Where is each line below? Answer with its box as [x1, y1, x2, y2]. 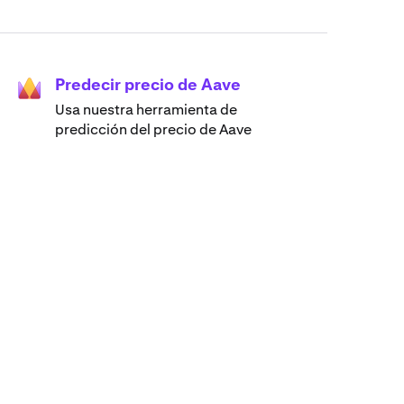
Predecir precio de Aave [55, 74, 241, 96]
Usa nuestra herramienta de [55, 100, 237, 120]
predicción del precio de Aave [55, 120, 252, 140]
